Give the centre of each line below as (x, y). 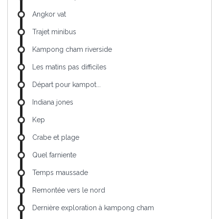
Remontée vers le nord (69, 190)
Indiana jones (53, 102)
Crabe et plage (56, 138)
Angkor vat (49, 14)
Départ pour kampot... (66, 85)
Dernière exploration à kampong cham (93, 208)
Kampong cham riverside (72, 50)
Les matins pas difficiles (69, 67)
